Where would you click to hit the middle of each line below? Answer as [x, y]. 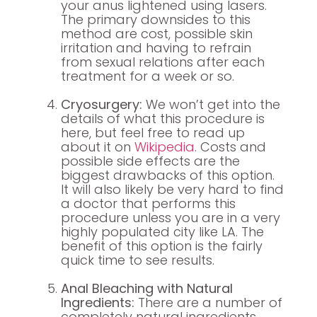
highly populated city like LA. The [162, 231]
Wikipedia [164, 146]
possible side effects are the [150, 161]
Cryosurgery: [101, 104]
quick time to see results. [137, 260]
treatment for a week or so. [147, 76]
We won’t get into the [211, 104]
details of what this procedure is [162, 118]
